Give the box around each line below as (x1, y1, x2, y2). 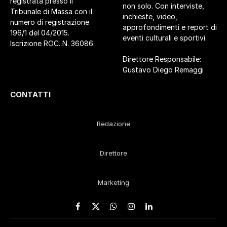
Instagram (130, 207, 173, 218)
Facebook (77, 207, 118, 218)
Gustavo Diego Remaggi (123, 65, 204, 74)
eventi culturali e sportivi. (123, 33, 207, 42)
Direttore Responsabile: (123, 55, 201, 63)
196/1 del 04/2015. (10, 28, 69, 37)
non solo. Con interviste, (123, 2, 204, 10)
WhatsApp (112, 207, 157, 218)
